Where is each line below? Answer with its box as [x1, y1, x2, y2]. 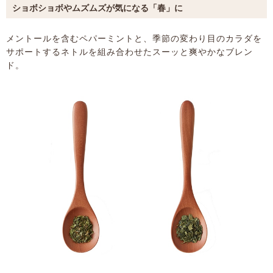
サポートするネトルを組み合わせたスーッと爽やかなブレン [6, 46, 253, 58]
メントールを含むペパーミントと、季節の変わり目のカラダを [6, 32, 262, 44]
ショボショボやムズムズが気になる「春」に [12, 2, 183, 14]
